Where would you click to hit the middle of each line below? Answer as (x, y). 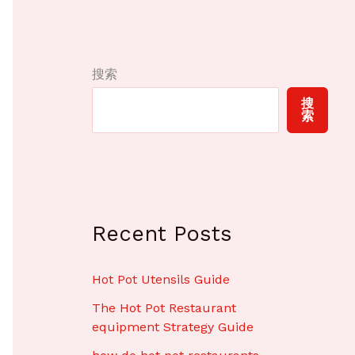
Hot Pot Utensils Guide (161, 280)
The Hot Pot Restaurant (164, 308)
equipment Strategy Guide (173, 327)
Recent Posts (162, 234)
